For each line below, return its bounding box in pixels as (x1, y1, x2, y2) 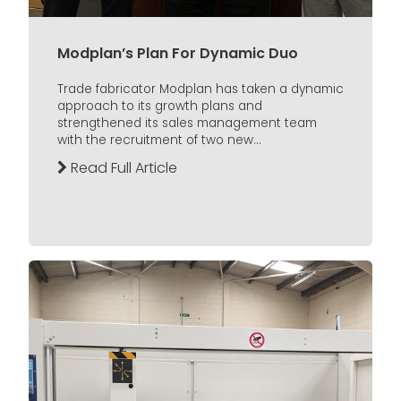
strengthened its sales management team (57, 114, 317, 132)
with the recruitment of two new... (57, 131, 261, 149)
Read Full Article (67, 157, 177, 178)
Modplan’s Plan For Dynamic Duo (57, 42, 298, 64)
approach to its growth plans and (57, 97, 262, 115)
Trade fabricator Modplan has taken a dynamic (57, 80, 344, 98)
